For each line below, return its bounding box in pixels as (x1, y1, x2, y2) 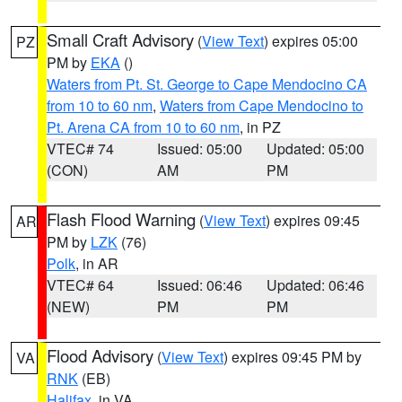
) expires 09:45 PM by (223, 346, 362, 367)
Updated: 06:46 (267, 275, 365, 295)
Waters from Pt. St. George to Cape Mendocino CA (47, 74, 367, 94)
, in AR (75, 253, 118, 274)
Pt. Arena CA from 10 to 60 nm (47, 117, 240, 137)
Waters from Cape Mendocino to (160, 95, 363, 116)
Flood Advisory (47, 344, 153, 367)
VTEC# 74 (47, 138, 114, 159)
